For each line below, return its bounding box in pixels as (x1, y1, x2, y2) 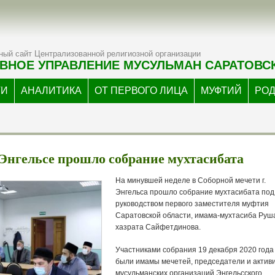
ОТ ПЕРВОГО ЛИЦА (95, 85, 188, 96)
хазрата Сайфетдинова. (115, 223, 201, 231)
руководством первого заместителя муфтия (115, 199, 269, 208)
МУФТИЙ (201, 85, 242, 96)
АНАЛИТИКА (21, 85, 82, 96)
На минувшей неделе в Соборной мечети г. (115, 176, 266, 185)
